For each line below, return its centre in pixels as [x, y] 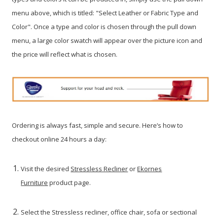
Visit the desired [46, 168]
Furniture [35, 182]
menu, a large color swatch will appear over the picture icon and [107, 40]
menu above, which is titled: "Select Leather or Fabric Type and [105, 13]
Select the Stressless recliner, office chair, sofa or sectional [109, 212]
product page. [70, 182]
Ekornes [150, 168]
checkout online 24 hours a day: [59, 139]
